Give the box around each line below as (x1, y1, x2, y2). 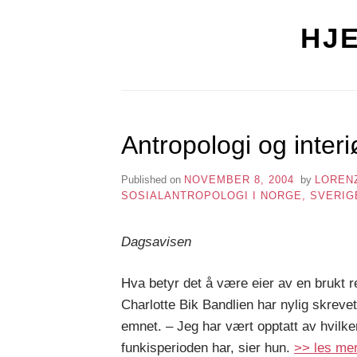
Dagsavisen (121, 233, 191, 249)
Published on (121, 173, 184, 186)
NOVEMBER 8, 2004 (184, 173, 294, 186)
